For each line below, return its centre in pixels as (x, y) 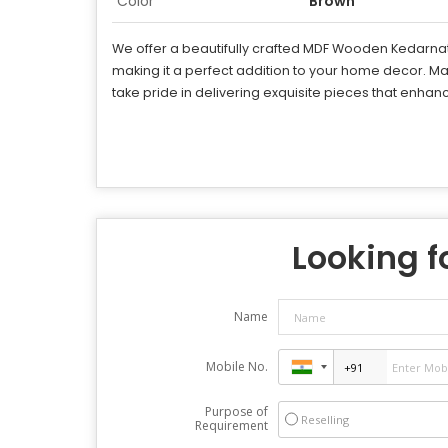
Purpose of (236, 411)
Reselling (324, 419)
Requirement (231, 425)
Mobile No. (236, 366)
